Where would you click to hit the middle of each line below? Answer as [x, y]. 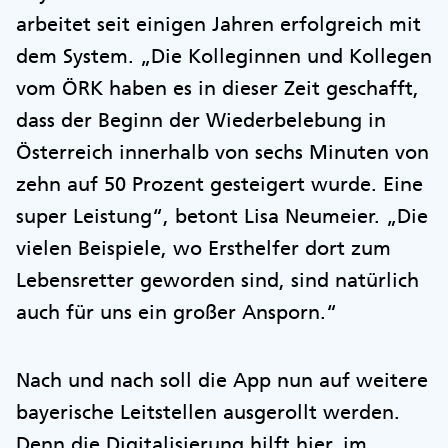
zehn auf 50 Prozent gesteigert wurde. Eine [219, 184]
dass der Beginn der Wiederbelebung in [201, 120]
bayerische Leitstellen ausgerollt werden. [208, 412]
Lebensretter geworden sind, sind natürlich [217, 280]
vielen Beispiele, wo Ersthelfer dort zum [203, 248]
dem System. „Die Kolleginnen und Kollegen [224, 56]
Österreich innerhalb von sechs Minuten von [222, 152]
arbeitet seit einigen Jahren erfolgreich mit [218, 24]
